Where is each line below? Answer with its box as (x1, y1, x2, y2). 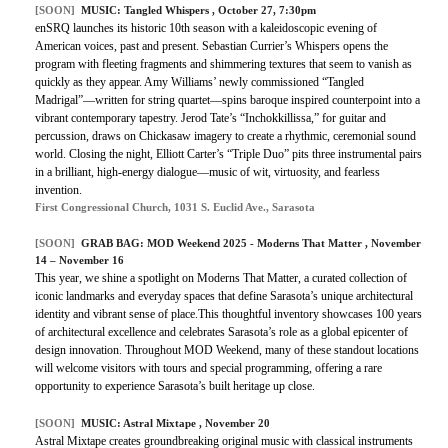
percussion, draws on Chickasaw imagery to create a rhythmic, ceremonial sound (35, 128, 416, 143)
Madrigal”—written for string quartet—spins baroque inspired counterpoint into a (35, 92, 420, 107)
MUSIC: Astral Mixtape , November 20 (81, 416, 270, 429)
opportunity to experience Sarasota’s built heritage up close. (35, 378, 315, 393)
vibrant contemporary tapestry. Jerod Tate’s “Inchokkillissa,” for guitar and (35, 110, 386, 125)
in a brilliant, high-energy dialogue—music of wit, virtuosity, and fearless (35, 164, 380, 179)
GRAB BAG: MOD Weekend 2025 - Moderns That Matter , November (81, 236, 421, 249)
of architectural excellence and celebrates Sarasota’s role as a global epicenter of (35, 324, 408, 339)
